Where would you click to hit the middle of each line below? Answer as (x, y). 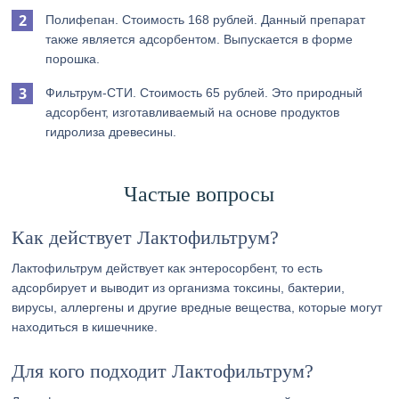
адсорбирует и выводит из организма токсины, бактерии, (179, 288)
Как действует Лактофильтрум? (146, 237)
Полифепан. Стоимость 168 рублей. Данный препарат (206, 20)
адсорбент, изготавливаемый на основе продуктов (193, 112)
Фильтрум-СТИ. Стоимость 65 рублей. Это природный (204, 93)
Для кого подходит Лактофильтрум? (163, 371)
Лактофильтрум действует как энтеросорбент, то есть (167, 268)
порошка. (73, 59)
